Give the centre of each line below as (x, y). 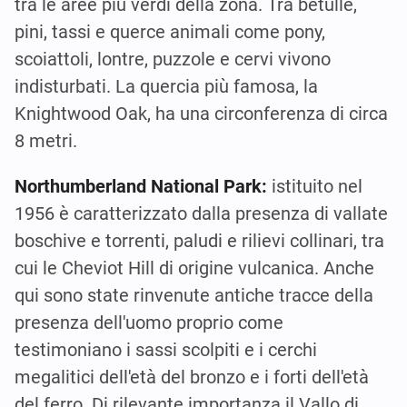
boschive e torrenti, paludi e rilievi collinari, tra (199, 240)
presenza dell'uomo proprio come (149, 322)
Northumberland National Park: (141, 186)
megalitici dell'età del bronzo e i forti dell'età (192, 377)
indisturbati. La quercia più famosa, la (166, 86)
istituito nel (315, 186)
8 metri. (46, 140)
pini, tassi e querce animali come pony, (170, 31)
